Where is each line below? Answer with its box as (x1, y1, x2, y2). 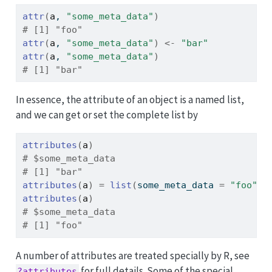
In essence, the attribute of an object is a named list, (15, 93, 244, 107)
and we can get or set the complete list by (15, 108, 198, 122)
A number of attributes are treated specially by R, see (15, 248, 250, 262)
